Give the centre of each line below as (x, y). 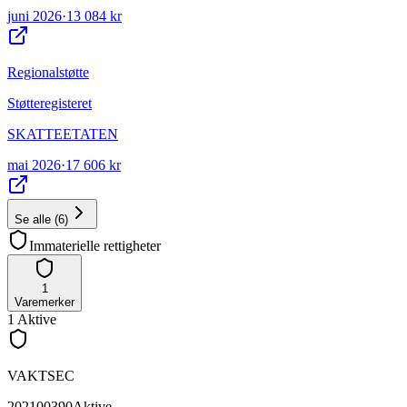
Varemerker (45, 302)
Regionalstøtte (48, 72)
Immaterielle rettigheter (95, 245)
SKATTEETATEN (63, 134)
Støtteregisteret (50, 103)
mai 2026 (34, 164)
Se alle (33, 219)
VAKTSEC (41, 375)
